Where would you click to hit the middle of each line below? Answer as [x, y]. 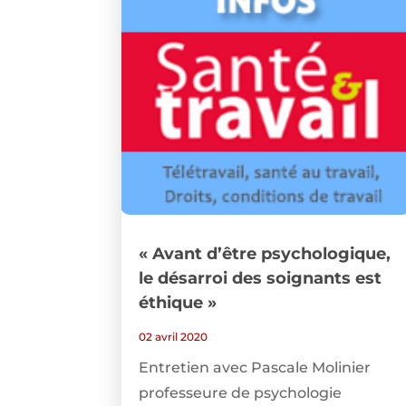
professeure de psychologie [241, 393]
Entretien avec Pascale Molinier [255, 368]
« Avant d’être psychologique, [265, 254]
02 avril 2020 [174, 337]
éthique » [178, 303]
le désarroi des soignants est [261, 279]
